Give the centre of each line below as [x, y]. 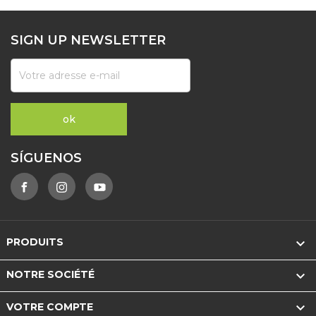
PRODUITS [35, 242]
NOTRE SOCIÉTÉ [50, 275]
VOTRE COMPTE [49, 307]
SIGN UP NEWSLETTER [88, 40]
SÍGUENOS [46, 158]
